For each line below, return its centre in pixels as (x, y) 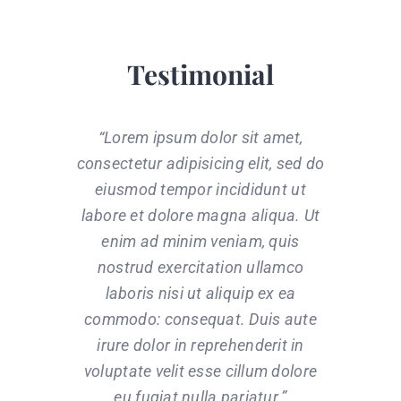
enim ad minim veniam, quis (200, 241)
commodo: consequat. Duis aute (200, 319)
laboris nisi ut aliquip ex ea (200, 293)
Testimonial (200, 74)
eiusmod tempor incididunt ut (200, 189)
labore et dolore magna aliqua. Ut (200, 215)
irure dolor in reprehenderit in (200, 345)
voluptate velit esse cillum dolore (200, 371)
